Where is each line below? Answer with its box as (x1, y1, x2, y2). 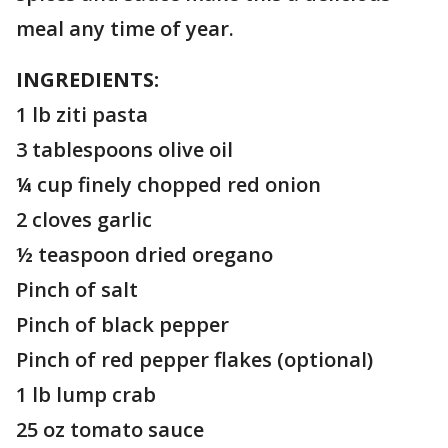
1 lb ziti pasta (16, 101, 148, 128)
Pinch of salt (16, 276, 138, 303)
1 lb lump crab (16, 381, 156, 408)
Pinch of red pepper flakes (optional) (16, 346, 373, 373)
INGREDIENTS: (16, 66, 164, 93)
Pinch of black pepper (16, 311, 229, 338)
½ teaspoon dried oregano (16, 241, 273, 268)
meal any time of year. (16, 15, 234, 42)
